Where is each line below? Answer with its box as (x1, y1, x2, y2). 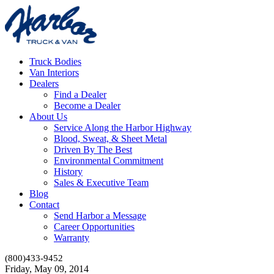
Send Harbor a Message (54, 210, 146, 221)
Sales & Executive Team (54, 177, 149, 188)
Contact (29, 199, 59, 210)
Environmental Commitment (54, 155, 163, 166)
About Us (29, 111, 67, 122)
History (54, 166, 83, 177)
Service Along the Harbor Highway (54, 122, 191, 133)
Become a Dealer (54, 100, 120, 111)
